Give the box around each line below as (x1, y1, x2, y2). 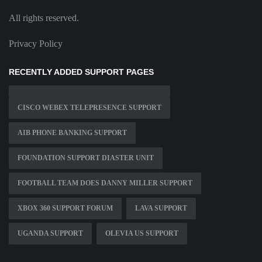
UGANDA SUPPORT (18, 229, 83, 238)
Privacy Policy (9, 39, 63, 49)
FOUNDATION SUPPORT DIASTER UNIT (18, 154, 154, 163)
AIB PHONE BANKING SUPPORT (18, 129, 127, 137)
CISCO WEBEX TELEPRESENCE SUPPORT (18, 104, 161, 112)
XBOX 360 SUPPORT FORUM (18, 204, 113, 213)
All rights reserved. (9, 13, 79, 23)
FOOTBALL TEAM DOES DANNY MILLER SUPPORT (18, 179, 192, 188)
